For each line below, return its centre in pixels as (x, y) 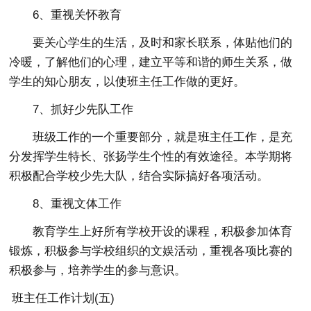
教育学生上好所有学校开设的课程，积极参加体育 (163, 231)
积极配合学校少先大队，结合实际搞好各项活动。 (139, 176)
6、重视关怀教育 (77, 15)
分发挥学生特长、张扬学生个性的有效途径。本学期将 (151, 156)
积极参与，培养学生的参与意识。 (98, 270)
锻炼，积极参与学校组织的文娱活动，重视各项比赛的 (151, 251)
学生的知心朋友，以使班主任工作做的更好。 (127, 81)
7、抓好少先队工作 (83, 109)
